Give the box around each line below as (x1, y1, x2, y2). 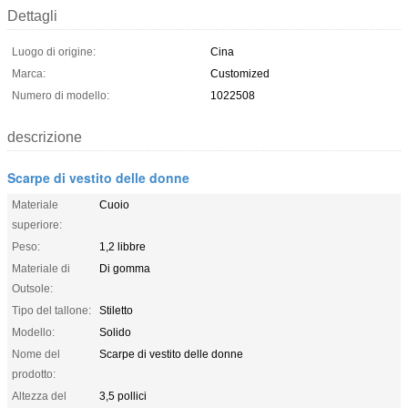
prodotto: (12, 367, 56, 381)
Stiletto (99, 303, 133, 317)
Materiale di (12, 261, 70, 275)
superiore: (12, 218, 62, 231)
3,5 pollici (99, 389, 147, 403)
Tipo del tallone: (12, 303, 91, 317)
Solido (99, 325, 131, 339)
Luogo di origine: (12, 45, 96, 58)
